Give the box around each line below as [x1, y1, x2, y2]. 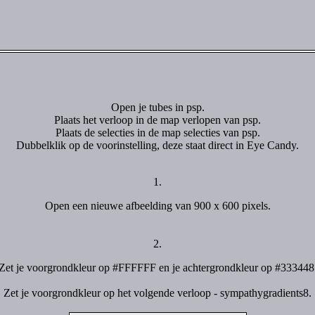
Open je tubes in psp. [110, 101, 205, 113]
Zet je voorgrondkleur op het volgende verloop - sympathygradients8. [4, 287, 311, 299]
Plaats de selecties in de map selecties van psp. [55, 127, 260, 139]
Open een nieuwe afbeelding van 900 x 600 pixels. [44, 200, 271, 212]
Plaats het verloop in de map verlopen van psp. [54, 114, 261, 126]
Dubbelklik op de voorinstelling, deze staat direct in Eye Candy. [16, 139, 299, 151]
